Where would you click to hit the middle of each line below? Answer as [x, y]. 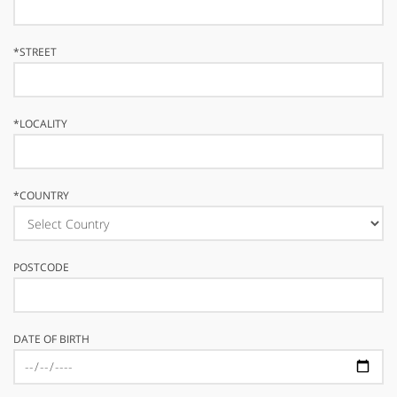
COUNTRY [44, 195]
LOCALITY [43, 124]
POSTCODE [41, 267]
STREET [38, 52]
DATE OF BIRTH [51, 339]
